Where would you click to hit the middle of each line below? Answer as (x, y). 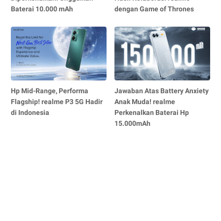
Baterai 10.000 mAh (42, 9)
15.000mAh (133, 123)
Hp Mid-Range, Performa (50, 91)
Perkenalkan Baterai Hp (152, 112)
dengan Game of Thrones (154, 9)
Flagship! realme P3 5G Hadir (57, 101)
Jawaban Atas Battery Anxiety (162, 91)
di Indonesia (30, 112)
